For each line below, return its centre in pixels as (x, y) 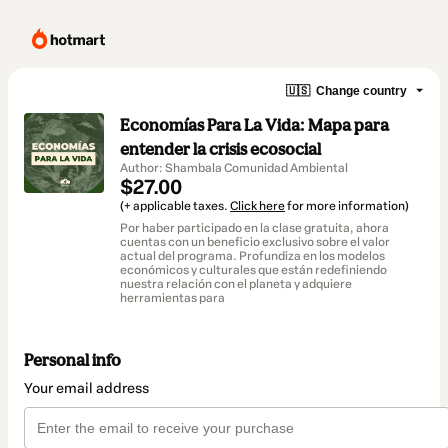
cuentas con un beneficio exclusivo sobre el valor (255, 242)
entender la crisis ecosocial (220, 149)
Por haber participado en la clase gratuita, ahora (254, 228)
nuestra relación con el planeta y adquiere (236, 284)
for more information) (347, 206)
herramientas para (172, 298)
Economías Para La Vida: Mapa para (254, 125)
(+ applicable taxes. (175, 206)
